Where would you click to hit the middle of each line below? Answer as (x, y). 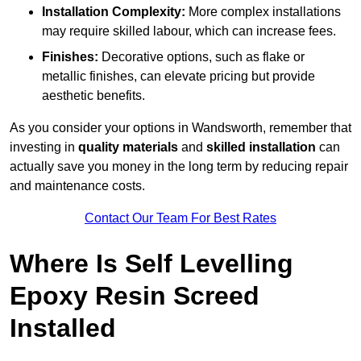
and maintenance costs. (77, 186)
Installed (63, 328)
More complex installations (263, 12)
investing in (44, 147)
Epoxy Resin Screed (135, 296)
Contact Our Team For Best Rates (180, 218)
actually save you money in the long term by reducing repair (179, 167)
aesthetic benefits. (93, 96)
